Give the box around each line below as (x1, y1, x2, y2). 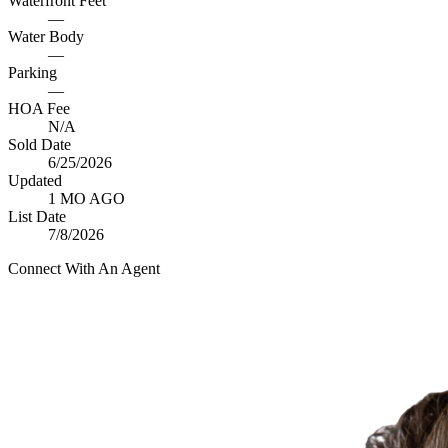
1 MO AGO (48, 190, 125, 207)
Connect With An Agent (8, 260, 160, 277)
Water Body (8, 28, 84, 45)
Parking (8, 64, 57, 81)
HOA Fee (8, 100, 70, 117)
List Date (8, 208, 66, 225)
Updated (8, 172, 62, 189)
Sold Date (8, 136, 71, 153)
